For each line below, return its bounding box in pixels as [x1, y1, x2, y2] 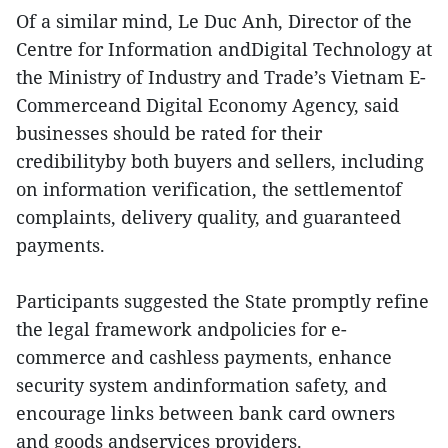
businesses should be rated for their [16, 121, 322, 145]
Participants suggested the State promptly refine [16, 289, 429, 313]
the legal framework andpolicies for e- [16, 317, 347, 341]
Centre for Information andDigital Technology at [16, 37, 432, 61]
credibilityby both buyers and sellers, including [16, 149, 424, 173]
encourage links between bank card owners [16, 401, 395, 425]
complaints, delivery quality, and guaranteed [16, 205, 401, 229]
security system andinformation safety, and [16, 373, 387, 397]
